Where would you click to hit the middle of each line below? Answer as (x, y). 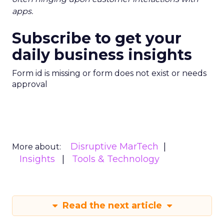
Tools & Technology (116, 159)
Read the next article (112, 205)
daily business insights (102, 55)
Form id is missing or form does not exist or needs (109, 73)
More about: (36, 147)
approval (30, 84)
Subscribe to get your (97, 38)
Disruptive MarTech (114, 146)
